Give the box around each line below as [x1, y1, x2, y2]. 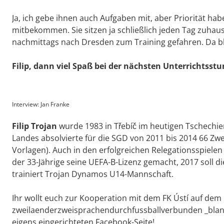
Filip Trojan [12, 120, 57, 132]
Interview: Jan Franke [12, 100, 69, 109]
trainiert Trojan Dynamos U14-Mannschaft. [12, 168, 173, 180]
